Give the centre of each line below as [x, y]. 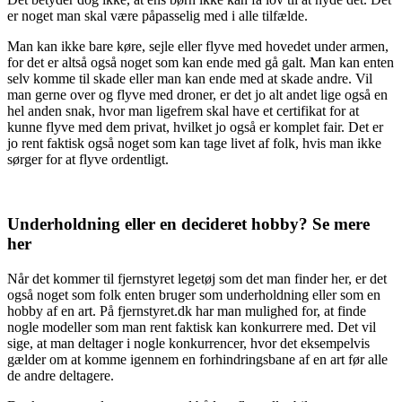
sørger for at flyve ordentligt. [88, 159]
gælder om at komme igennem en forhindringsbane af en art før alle [197, 360]
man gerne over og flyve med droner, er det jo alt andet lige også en [197, 94]
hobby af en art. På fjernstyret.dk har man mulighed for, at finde [187, 311]
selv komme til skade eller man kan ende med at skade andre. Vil [190, 78]
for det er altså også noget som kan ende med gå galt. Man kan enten [201, 62]
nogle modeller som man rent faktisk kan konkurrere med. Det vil [192, 328]
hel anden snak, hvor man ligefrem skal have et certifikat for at [183, 110]
